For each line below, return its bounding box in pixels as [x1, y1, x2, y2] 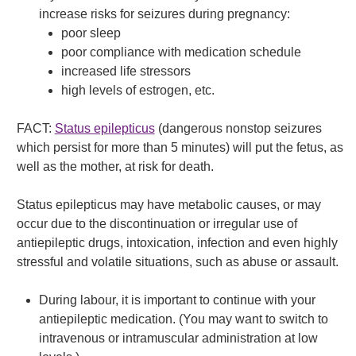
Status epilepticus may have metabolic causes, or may [16, 198, 321, 211]
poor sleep [60, 26, 121, 40]
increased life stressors [60, 64, 191, 78]
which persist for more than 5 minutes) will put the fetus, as [16, 141, 343, 154]
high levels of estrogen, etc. [60, 83, 215, 97]
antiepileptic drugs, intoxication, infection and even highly [16, 236, 338, 250]
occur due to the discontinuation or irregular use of [16, 217, 297, 230]
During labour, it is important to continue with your [38, 293, 315, 307]
